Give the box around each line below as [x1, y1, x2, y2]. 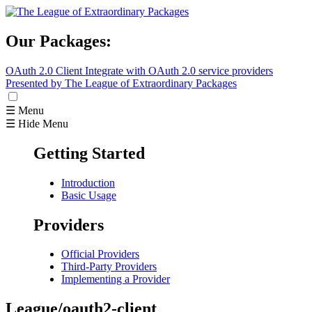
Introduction [61, 176, 115, 189]
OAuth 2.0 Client [6, 64, 82, 77]
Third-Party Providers [61, 260, 157, 273]
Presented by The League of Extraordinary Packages [6, 77, 237, 89]
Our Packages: [6, 31, 111, 50]
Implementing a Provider [61, 273, 170, 286]
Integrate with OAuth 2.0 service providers [85, 64, 273, 77]
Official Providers [61, 248, 139, 260]
